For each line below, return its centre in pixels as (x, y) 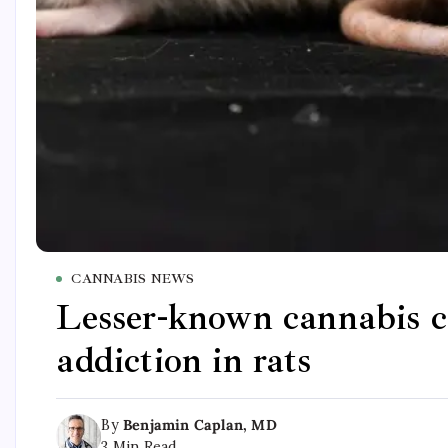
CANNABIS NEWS (133, 279)
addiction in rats (183, 361)
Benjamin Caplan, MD (199, 425)
